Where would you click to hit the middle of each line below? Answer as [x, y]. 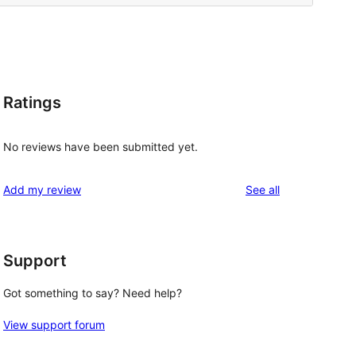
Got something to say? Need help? [93, 293]
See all [263, 189]
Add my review [42, 189]
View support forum [54, 325]
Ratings [32, 103]
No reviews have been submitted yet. [101, 146]
